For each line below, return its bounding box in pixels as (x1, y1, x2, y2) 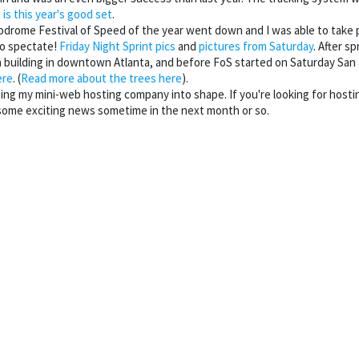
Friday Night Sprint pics (59, 38, 175, 54)
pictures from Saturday (199, 38, 313, 54)
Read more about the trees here (21, 71, 182, 87)
